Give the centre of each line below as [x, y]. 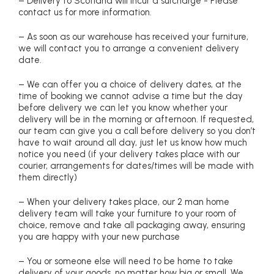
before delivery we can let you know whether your [123, 107]
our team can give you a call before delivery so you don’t [137, 131]
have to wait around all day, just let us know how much [133, 142]
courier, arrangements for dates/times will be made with [136, 165]
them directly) [48, 177]
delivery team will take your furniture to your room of [128, 213]
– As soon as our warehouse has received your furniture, [133, 36]
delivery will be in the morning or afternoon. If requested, [136, 119]
